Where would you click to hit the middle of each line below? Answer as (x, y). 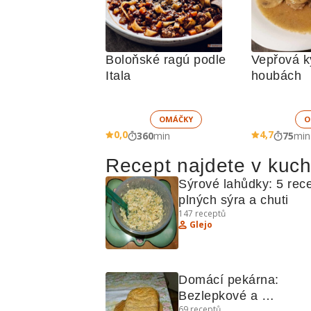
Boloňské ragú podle (166, 60)
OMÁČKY (176, 119)
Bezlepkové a (218, 296)
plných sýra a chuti (234, 200)
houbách (276, 76)
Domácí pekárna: (229, 280)
